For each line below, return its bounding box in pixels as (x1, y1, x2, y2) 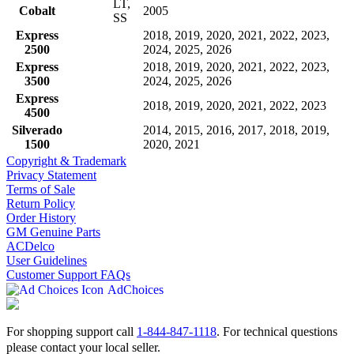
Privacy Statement (6, 168, 96, 182)
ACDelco (6, 239, 55, 253)
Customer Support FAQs (6, 267, 130, 281)
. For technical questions (217, 325, 337, 339)
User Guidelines (6, 253, 87, 267)
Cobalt (19, 3, 55, 17)
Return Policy (6, 196, 75, 210)
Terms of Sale (6, 182, 75, 196)
